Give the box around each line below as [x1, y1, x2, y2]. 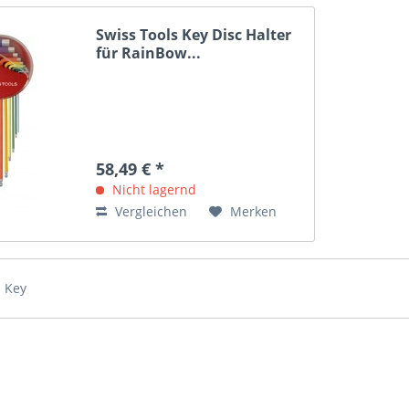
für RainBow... [96, 43, 202, 64]
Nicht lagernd [109, 181, 197, 199]
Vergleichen [111, 203, 188, 221]
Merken [230, 203, 278, 221]
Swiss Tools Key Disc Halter [96, 25, 292, 46]
